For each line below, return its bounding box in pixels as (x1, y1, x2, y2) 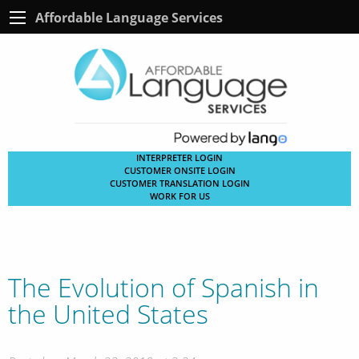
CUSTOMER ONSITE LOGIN (123, 163, 236, 176)
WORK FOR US (149, 189, 210, 202)
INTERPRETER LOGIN (136, 151, 223, 163)
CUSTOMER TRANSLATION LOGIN (109, 176, 250, 189)
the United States (8, 296, 208, 331)
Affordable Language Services (35, 8, 223, 26)
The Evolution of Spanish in (8, 269, 319, 305)
